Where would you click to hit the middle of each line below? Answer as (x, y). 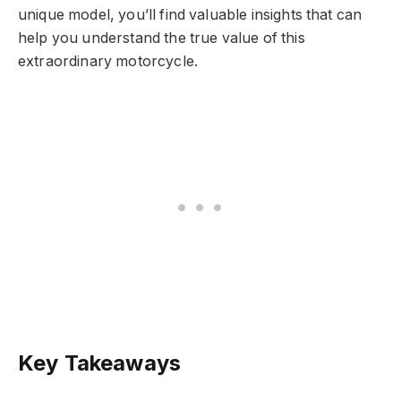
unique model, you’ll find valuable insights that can (190, 14)
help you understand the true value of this (162, 38)
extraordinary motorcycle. (108, 61)
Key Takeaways (100, 363)
